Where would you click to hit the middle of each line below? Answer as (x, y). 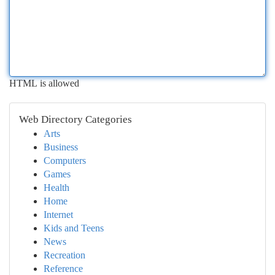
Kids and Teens (74, 228)
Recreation (64, 255)
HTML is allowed (44, 83)
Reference (63, 269)
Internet (58, 215)
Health (56, 188)
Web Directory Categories (76, 119)
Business (61, 147)
